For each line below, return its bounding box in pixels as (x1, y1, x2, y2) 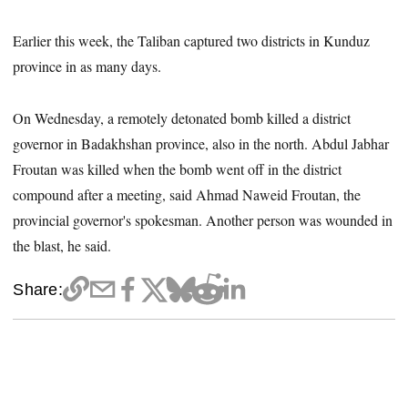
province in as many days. (13, 56, 162, 76)
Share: (13, 279, 63, 299)
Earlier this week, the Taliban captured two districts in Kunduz (13, 30, 371, 50)
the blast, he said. (13, 235, 112, 255)
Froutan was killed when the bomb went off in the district (13, 158, 342, 178)
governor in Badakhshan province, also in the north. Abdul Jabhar (13, 133, 390, 153)
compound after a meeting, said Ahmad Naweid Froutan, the (13, 184, 362, 204)
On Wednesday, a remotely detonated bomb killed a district (13, 107, 352, 127)
